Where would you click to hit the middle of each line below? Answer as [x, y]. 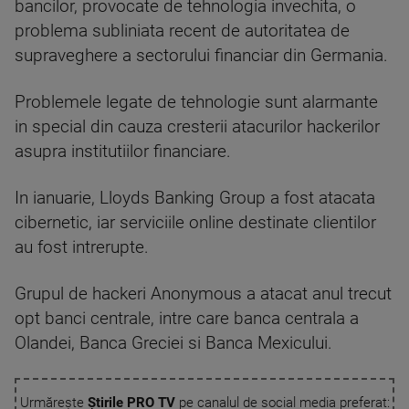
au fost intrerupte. [82, 247]
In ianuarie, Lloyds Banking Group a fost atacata [195, 198]
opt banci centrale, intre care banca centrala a [187, 319]
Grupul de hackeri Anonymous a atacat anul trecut [203, 294]
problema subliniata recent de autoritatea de [182, 31]
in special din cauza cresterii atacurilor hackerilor [197, 127]
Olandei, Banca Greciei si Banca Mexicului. [173, 343]
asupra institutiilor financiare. [123, 152]
